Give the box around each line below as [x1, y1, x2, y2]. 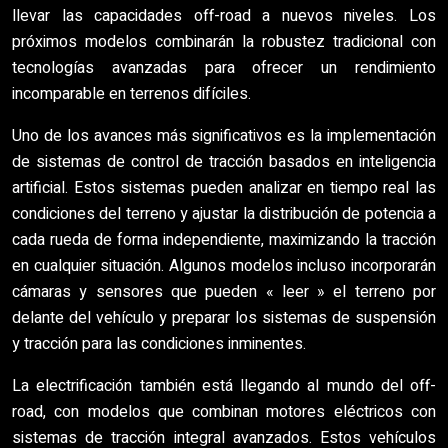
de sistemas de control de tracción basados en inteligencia [12, 150, 436, 174]
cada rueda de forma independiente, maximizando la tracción [12, 228, 436, 252]
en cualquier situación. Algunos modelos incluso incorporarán [12, 254, 436, 278]
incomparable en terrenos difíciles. [12, 82, 251, 106]
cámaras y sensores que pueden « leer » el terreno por [12, 280, 436, 304]
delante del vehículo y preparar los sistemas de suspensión [12, 306, 436, 330]
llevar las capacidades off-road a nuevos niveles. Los [12, 4, 436, 28]
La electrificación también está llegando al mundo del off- [12, 374, 436, 398]
